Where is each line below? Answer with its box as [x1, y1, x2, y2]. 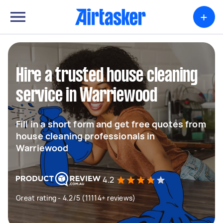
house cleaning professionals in [16, 130, 155, 142]
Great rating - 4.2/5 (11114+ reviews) [16, 193, 136, 203]
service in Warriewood [16, 87, 157, 105]
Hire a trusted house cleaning [16, 67, 198, 85]
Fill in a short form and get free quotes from [16, 118, 206, 130]
